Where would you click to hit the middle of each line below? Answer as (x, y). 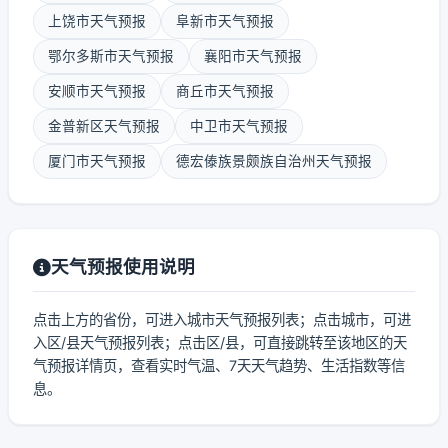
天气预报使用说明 (123, 266)
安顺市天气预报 (97, 91)
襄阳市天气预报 (253, 56)
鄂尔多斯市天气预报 (111, 56)
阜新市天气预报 (225, 21)
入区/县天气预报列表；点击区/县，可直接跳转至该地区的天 (220, 342)
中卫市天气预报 (239, 126)
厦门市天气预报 (97, 161)
